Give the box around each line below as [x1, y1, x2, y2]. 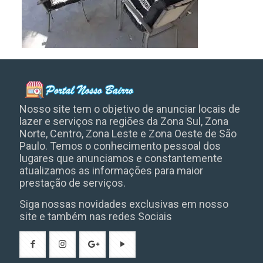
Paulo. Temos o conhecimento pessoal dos [19, 140, 221, 152]
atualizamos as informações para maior [19, 164, 203, 177]
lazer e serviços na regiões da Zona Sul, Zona [19, 115, 228, 127]
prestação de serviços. [19, 177, 126, 189]
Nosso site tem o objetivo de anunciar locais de [19, 103, 240, 115]
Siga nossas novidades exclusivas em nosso [19, 198, 228, 210]
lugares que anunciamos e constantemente [19, 152, 222, 164]
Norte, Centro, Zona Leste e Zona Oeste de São [19, 127, 237, 140]
